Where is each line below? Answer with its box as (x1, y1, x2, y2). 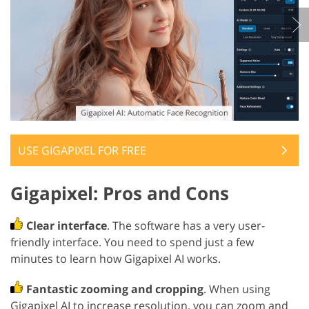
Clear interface (26, 218, 107, 234)
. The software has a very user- (107, 218, 265, 234)
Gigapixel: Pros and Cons (10, 181, 229, 206)
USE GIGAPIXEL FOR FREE (18, 143, 146, 159)
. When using (203, 281, 270, 297)
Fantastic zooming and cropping (26, 281, 203, 297)
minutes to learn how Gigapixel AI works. (10, 251, 221, 267)
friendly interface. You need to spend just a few (10, 235, 254, 250)
